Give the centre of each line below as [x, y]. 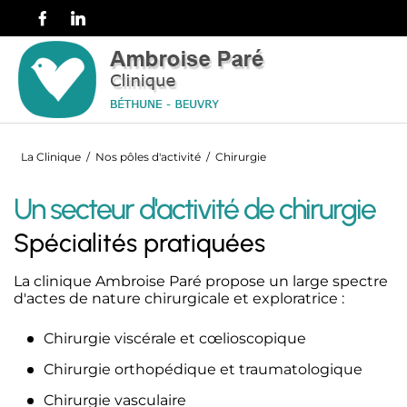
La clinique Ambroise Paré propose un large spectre [201, 281]
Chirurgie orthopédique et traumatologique [203, 369]
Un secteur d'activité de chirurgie [194, 209]
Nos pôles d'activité [148, 157]
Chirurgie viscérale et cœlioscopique [175, 338]
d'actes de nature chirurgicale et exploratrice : [179, 298]
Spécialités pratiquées [139, 243]
